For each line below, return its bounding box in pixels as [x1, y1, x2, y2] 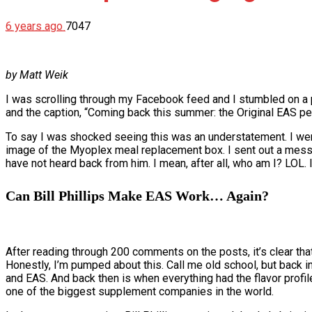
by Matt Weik [6, 68, 68, 82]
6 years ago [6, 19, 65, 33]
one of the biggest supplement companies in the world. [6, 285, 274, 299]
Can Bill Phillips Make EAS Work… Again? [6, 187, 269, 203]
